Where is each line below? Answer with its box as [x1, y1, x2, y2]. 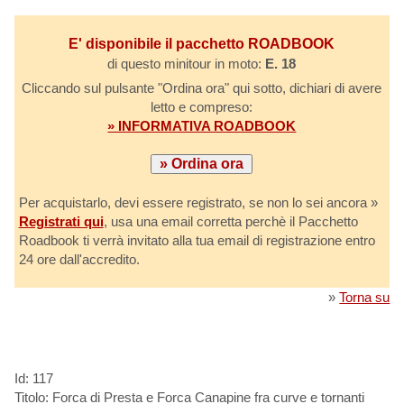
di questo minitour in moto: [107, 55, 266, 71]
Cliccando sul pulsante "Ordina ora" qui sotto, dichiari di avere [22, 79, 382, 96]
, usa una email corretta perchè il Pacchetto [103, 213, 358, 229]
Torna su [339, 289, 390, 305]
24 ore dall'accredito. [18, 251, 140, 267]
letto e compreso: [151, 98, 253, 115]
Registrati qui [18, 213, 104, 229]
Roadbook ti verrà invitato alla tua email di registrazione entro [18, 232, 375, 248]
